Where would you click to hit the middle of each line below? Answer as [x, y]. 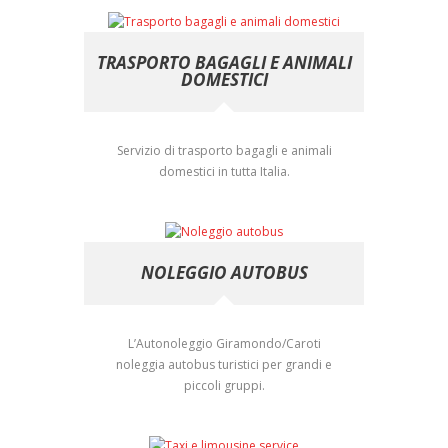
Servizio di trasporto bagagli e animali [224, 151]
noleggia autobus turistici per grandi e [224, 364]
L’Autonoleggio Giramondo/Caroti [224, 343]
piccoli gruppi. [224, 385]
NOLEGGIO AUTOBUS [224, 272]
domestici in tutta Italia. [224, 172]
